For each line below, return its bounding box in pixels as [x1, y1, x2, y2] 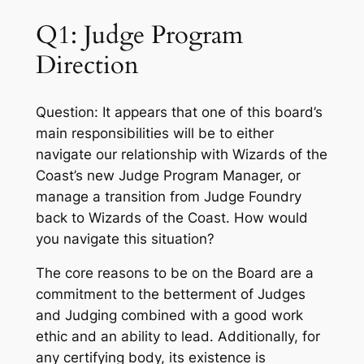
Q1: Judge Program [35, 17, 243, 52]
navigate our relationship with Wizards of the [35, 145, 327, 162]
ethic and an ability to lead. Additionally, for [35, 328, 320, 345]
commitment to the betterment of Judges [35, 286, 305, 303]
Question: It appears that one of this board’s [35, 103, 323, 120]
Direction [35, 47, 139, 82]
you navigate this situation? [35, 230, 214, 247]
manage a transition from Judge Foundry [35, 188, 301, 205]
